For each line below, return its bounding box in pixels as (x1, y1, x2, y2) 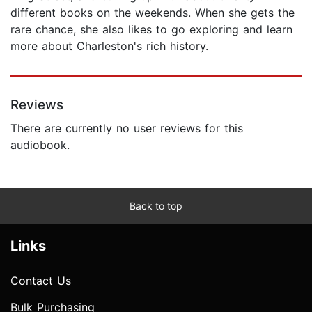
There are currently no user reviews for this (10, 120, 243, 135)
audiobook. (10, 137, 70, 152)
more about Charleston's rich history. (10, 38, 208, 53)
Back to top (130, 199, 182, 212)
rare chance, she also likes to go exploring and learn (10, 22, 292, 36)
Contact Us (10, 273, 71, 288)
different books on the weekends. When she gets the (10, 5, 295, 19)
